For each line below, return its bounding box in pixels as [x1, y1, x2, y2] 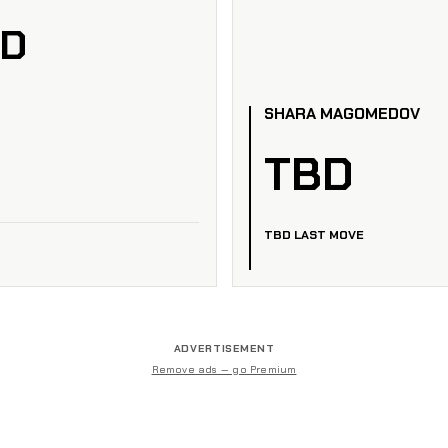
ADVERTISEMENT [173, 341, 275, 355]
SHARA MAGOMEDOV [263, 103, 420, 125]
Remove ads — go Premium [151, 363, 297, 377]
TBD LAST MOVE [263, 226, 364, 243]
